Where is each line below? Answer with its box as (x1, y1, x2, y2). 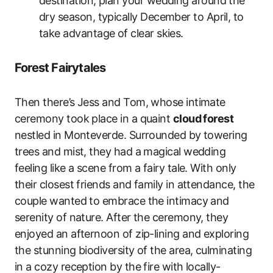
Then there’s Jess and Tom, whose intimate (15, 95, 225, 108)
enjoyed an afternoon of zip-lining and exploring (15, 227, 249, 240)
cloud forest (172, 112, 234, 125)
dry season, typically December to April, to (39, 10, 244, 23)
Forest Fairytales (15, 60, 106, 75)
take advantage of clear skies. (39, 26, 183, 40)
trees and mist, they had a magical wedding (15, 144, 226, 158)
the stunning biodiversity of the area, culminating (15, 243, 252, 257)
